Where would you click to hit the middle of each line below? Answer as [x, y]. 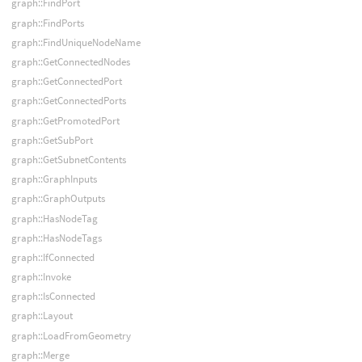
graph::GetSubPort [52, 140]
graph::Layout [42, 316]
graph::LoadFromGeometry [71, 335]
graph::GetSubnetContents [68, 159]
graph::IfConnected [53, 257]
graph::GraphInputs [54, 179]
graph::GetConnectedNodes [70, 62]
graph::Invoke [41, 277]
